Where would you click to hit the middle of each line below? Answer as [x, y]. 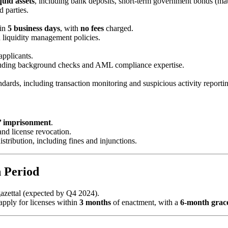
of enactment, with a [146, 202]
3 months [95, 202]
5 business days [34, 28]
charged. [119, 28]
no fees [92, 28]
